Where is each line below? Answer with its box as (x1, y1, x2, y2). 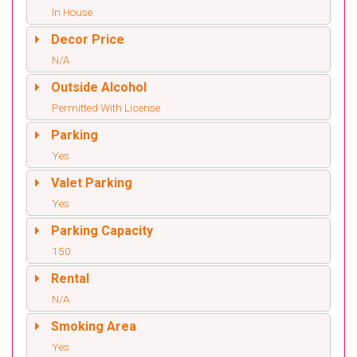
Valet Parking (51, 175, 132, 191)
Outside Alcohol (51, 80, 147, 96)
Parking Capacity (51, 223, 153, 239)
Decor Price (51, 32, 124, 48)
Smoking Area (51, 319, 136, 335)
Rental (51, 271, 89, 287)
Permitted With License (52, 101, 160, 115)
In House (52, 6, 92, 19)
